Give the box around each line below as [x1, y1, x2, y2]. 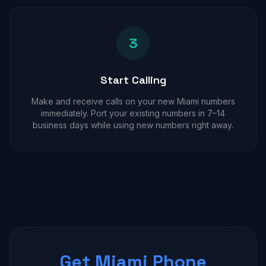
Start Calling [100, 73, 166, 87]
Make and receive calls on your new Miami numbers [31, 96, 235, 106]
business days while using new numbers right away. [33, 120, 233, 130]
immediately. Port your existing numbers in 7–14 [41, 108, 225, 118]
